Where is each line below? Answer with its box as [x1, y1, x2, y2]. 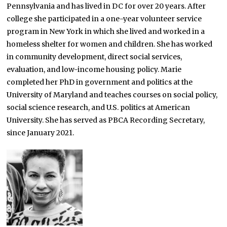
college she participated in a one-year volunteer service [7, 14, 202, 23]
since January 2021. [7, 128, 74, 137]
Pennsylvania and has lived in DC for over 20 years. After [7, 1, 206, 11]
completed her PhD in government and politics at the [7, 77, 193, 87]
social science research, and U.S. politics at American [7, 102, 191, 112]
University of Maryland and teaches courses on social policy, [7, 90, 218, 99]
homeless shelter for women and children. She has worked [7, 39, 213, 49]
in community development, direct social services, [7, 52, 182, 61]
